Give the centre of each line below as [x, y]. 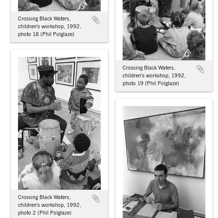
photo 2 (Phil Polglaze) [45, 213]
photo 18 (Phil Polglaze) [46, 34]
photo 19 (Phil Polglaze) [151, 83]
